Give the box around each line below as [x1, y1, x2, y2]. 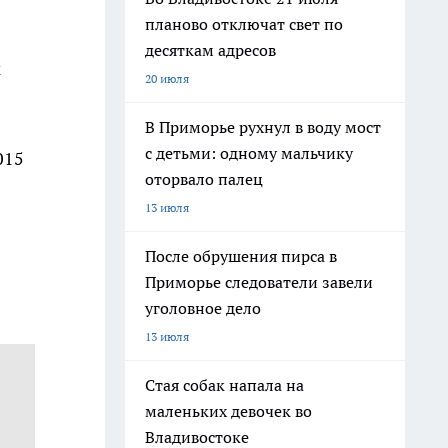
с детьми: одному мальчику [145, 143, 353, 163]
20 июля [145, 71, 189, 86]
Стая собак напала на [145, 375, 304, 395]
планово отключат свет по [145, 14, 343, 34]
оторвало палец [145, 169, 263, 189]
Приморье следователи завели [145, 272, 373, 292]
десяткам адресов [145, 40, 276, 60]
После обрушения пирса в [145, 246, 337, 266]
